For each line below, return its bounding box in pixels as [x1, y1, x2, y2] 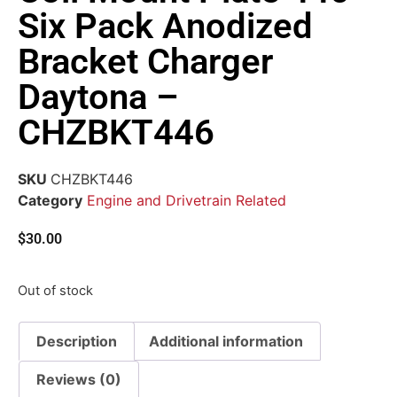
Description [36, 331, 118, 350]
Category [18, 191, 82, 210]
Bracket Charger [18, 41, 273, 83]
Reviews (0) [36, 370, 122, 389]
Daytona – [18, 76, 178, 119]
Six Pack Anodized [18, 5, 313, 48]
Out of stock [18, 282, 93, 299]
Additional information [148, 331, 303, 350]
